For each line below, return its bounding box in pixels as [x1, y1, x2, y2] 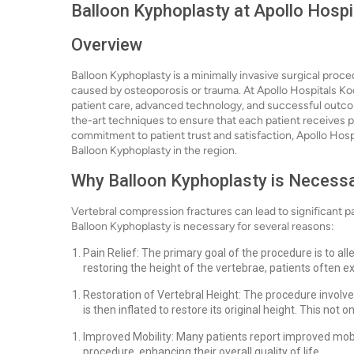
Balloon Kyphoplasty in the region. [71, 144, 237, 157]
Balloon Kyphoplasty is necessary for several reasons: [71, 220, 334, 233]
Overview [71, 35, 142, 55]
